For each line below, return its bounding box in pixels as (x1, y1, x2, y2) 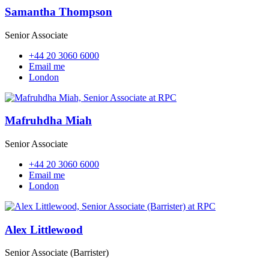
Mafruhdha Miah (5, 114, 92, 127)
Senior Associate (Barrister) (5, 247, 109, 258)
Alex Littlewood (5, 223, 83, 236)
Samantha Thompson (5, 5, 112, 18)
